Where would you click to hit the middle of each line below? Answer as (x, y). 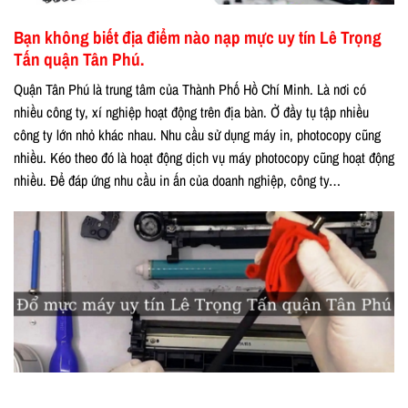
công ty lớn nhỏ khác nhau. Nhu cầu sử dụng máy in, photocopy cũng (197, 135)
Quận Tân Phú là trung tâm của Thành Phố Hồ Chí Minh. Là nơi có (190, 90)
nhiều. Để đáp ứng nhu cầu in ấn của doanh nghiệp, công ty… (177, 181)
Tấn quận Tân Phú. (79, 59)
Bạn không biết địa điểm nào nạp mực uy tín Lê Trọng (198, 37)
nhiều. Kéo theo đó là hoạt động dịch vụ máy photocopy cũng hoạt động (204, 158)
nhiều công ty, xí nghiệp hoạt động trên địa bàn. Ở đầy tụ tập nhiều (191, 112)
